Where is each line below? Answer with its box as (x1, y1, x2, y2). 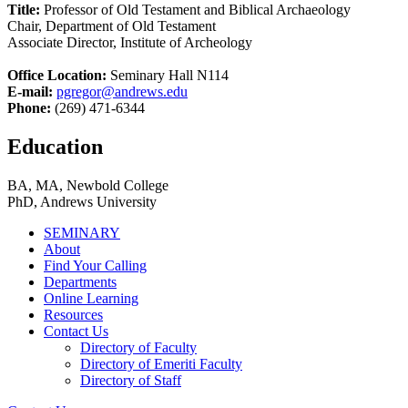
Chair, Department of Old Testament (7, 17, 216, 34)
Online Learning (44, 290, 138, 306)
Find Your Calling (44, 257, 147, 273)
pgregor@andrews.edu (56, 83, 188, 99)
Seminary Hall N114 (107, 66, 229, 83)
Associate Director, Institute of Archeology (7, 34, 252, 50)
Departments (44, 273, 117, 290)
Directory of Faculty (80, 339, 197, 355)
